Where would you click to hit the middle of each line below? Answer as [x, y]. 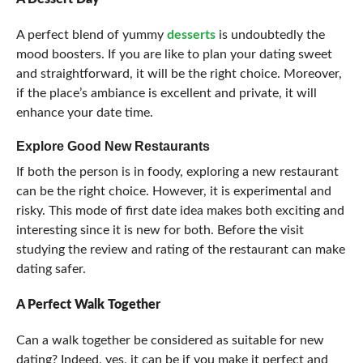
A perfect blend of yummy [91, 35]
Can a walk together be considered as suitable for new [170, 340]
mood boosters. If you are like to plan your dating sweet [174, 54]
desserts [191, 35]
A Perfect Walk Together [88, 305]
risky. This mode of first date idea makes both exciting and [180, 211]
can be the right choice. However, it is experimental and [173, 191]
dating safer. [51, 269]
